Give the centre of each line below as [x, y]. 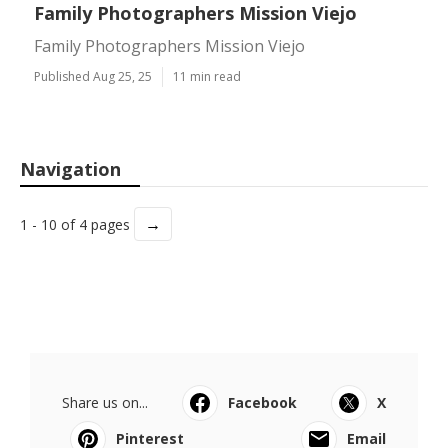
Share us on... [105, 402]
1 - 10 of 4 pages [77, 224]
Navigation [70, 169]
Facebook [262, 402]
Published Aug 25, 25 [93, 76]
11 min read [207, 76]
